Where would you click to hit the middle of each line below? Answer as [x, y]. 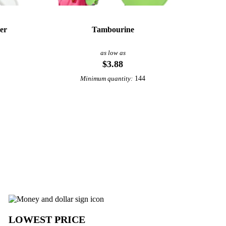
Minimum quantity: [107, 78]
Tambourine [113, 29]
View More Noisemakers [113, 133]
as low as [113, 53]
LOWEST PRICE [47, 219]
